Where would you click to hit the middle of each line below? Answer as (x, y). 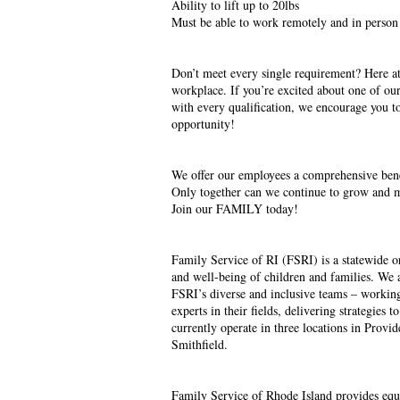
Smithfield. (200, 345)
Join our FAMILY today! (235, 209)
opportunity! (203, 124)
